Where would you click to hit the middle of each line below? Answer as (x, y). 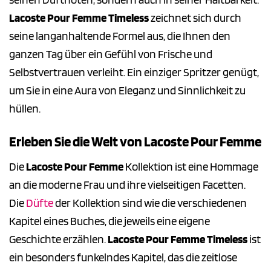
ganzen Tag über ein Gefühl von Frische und (111, 54)
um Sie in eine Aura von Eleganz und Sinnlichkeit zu (127, 91)
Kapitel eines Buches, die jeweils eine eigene (109, 221)
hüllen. (25, 109)
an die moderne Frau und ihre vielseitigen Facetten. (127, 184)
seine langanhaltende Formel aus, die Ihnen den (120, 36)
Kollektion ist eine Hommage (191, 166)
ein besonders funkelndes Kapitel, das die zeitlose (123, 257)
